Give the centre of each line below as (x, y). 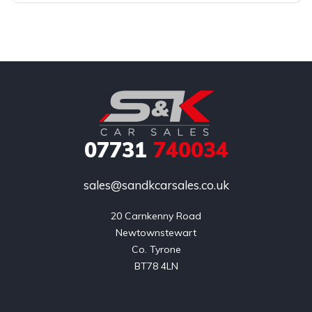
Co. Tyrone (156, 249)
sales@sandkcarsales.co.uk (156, 185)
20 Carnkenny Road (156, 216)
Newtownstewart (156, 233)
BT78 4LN (156, 266)
